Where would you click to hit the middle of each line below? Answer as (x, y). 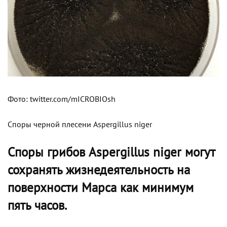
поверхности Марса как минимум (101, 188)
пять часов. (37, 205)
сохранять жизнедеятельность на (99, 170)
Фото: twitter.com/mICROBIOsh (62, 99)
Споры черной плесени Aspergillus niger (80, 124)
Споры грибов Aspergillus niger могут (111, 152)
